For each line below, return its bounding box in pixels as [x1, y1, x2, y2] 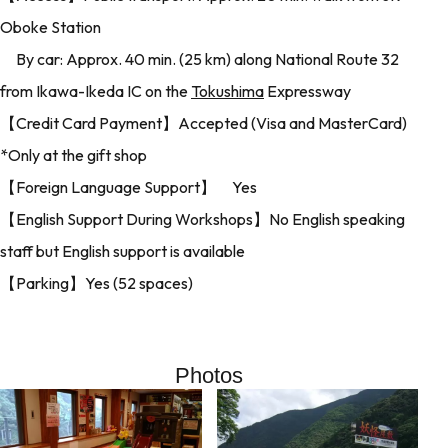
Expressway [264, 80, 351, 101]
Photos [175, 362, 243, 388]
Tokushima [191, 80, 264, 101]
